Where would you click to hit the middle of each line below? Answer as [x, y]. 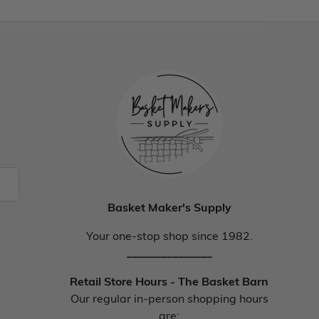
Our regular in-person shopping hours [169, 298]
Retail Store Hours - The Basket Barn [169, 281]
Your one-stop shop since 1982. [169, 236]
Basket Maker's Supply [169, 207]
